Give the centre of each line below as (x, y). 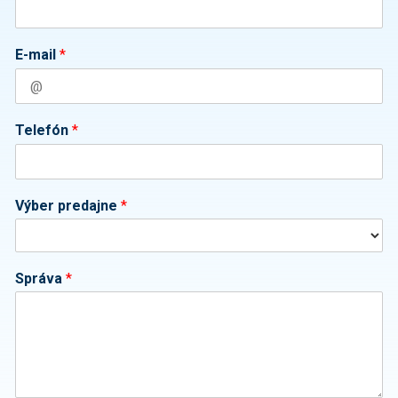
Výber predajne (68, 206)
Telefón (44, 131)
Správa (40, 279)
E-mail (37, 55)
